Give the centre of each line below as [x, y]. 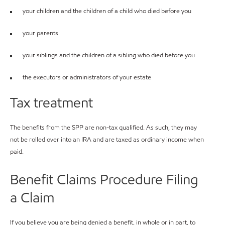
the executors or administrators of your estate [87, 77]
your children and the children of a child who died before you [107, 11]
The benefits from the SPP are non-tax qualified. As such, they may [103, 127]
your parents [40, 33]
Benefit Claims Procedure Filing [104, 179]
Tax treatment [51, 102]
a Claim [32, 197]
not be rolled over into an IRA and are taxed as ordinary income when [107, 139]
